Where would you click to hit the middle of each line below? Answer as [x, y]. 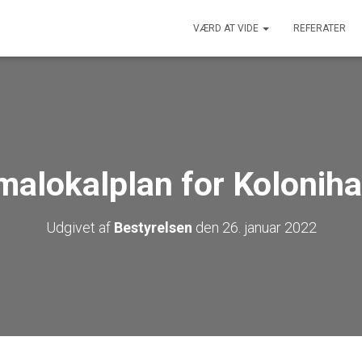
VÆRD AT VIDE [227, 28]
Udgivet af [80, 227]
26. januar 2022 [269, 227]
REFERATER [320, 28]
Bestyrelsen [153, 227]
